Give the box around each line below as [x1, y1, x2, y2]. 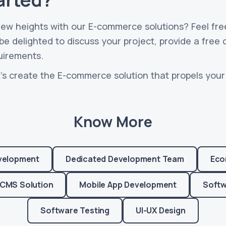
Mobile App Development [79, 179, 177, 190]
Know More [74, 111, 152, 132]
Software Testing [40, 205, 110, 216]
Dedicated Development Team [65, 153, 184, 164]
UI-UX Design [136, 205, 186, 216]
